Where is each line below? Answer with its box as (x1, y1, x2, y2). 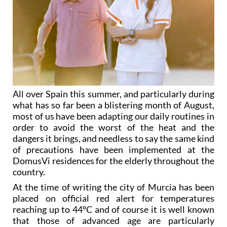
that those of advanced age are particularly (13, 214, 214, 226)
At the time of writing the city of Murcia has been (13, 181, 214, 193)
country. (13, 166, 45, 177)
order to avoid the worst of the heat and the (13, 121, 214, 133)
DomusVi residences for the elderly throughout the (13, 155, 214, 166)
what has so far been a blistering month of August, (13, 99, 214, 110)
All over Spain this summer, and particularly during (13, 88, 214, 99)
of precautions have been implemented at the (13, 143, 214, 155)
